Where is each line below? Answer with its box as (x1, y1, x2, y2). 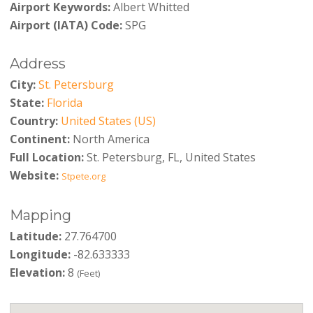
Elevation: (9, 264, 65, 280)
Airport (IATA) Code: (9, 17, 122, 33)
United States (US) (60, 113, 156, 129)
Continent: (9, 131, 70, 147)
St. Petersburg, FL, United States (83, 150, 256, 166)
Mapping (9, 206, 71, 224)
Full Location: (9, 150, 84, 166)
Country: (9, 113, 58, 129)
